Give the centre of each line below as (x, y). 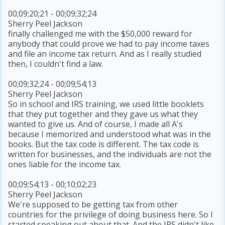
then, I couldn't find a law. (56, 64)
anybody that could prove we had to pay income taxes (109, 44)
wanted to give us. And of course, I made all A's (96, 124)
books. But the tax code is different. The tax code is (104, 144)
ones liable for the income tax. (65, 164)
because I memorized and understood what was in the (110, 134)
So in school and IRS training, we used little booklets (106, 104)
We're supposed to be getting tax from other (93, 205)
